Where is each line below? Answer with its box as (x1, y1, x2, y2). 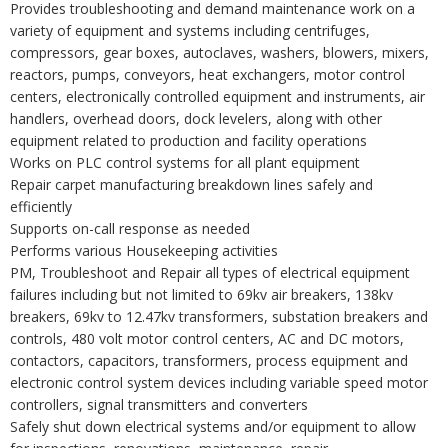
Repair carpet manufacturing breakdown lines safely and (10, 175, 373, 194)
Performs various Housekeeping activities (10, 241, 278, 260)
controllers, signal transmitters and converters (10, 395, 308, 414)
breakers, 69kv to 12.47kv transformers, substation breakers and (10, 307, 428, 326)
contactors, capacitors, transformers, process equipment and (10, 351, 408, 370)
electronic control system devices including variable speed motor (10, 373, 428, 392)
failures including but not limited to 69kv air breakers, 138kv (10, 285, 393, 304)
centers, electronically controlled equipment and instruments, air (10, 87, 425, 106)
